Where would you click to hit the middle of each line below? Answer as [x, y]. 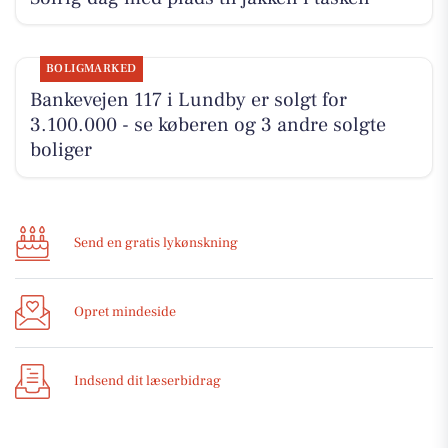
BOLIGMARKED [91, 68]
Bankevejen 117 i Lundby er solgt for [188, 99]
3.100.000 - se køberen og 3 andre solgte [207, 124]
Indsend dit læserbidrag [147, 381]
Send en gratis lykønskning [156, 243]
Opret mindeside [125, 312]
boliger [60, 149]
